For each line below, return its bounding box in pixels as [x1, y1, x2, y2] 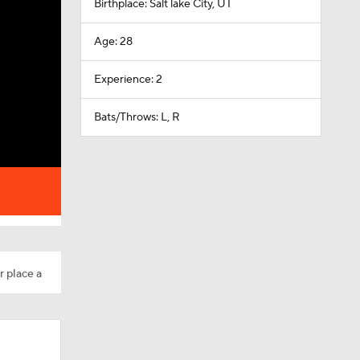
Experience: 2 [93, 72, 162, 87]
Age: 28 [93, 35, 133, 49]
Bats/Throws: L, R [93, 110, 180, 125]
